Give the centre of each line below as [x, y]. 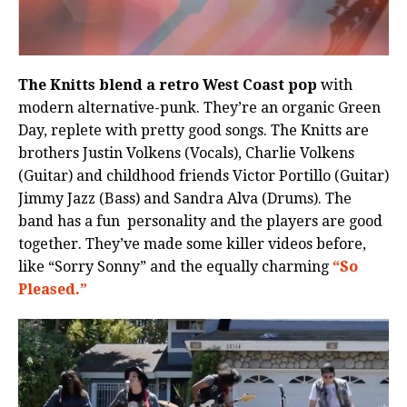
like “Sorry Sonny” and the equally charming [175, 267]
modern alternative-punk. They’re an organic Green [199, 108]
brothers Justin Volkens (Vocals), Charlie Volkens [186, 154]
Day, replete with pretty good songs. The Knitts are [194, 131]
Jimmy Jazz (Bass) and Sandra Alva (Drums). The [185, 199]
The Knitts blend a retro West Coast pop [168, 85]
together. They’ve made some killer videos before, [192, 244]
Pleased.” [53, 290]
